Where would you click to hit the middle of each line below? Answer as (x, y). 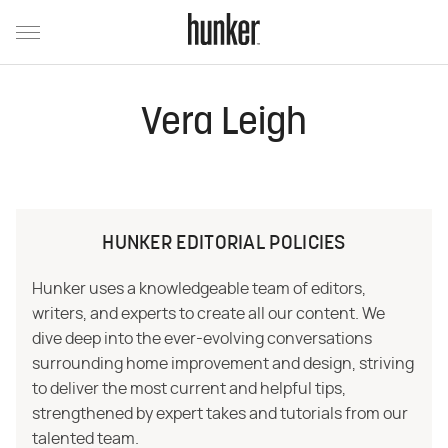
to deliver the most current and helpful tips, (189, 389)
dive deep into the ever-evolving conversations (202, 339)
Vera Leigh (224, 124)
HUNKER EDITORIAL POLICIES (224, 244)
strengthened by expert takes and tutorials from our (220, 414)
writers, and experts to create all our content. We (208, 314)
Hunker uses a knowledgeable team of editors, (199, 289)
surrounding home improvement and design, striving (223, 364)
